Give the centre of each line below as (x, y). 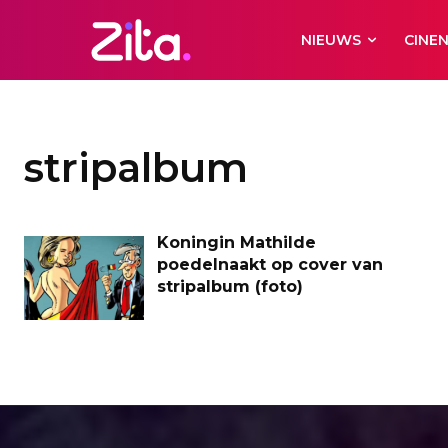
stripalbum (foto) (230, 286)
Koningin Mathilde (236, 242)
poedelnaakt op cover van (270, 264)
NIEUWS (331, 40)
